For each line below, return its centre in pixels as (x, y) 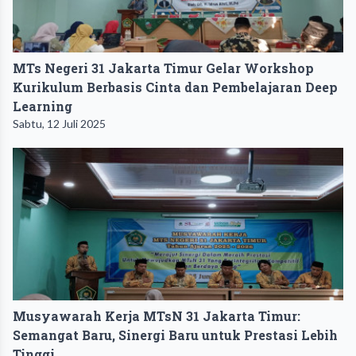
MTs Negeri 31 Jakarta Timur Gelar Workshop (163, 68)
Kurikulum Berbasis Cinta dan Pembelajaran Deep (175, 87)
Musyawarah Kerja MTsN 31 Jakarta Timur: (157, 316)
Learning (43, 106)
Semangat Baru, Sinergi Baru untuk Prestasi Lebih (175, 335)
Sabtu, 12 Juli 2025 (59, 124)
